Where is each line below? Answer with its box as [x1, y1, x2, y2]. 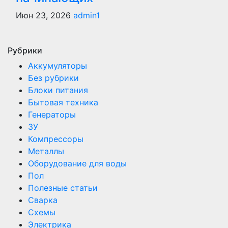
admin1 [73, 10, 100, 20]
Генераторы [28, 109, 76, 120]
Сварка [28, 195, 58, 205]
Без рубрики [28, 73, 79, 83]
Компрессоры [28, 134, 83, 144]
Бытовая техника [28, 97, 98, 107]
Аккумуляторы [28, 61, 87, 71]
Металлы [28, 146, 64, 156]
